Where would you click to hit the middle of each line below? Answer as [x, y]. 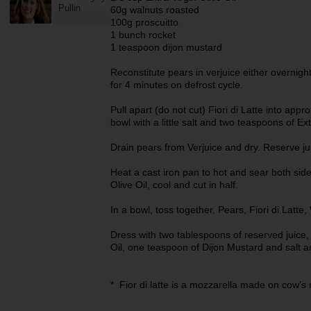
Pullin [69, 8]
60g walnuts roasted [155, 10]
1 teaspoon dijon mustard [166, 47]
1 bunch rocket [144, 35]
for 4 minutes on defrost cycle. [177, 85]
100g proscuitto [144, 22]
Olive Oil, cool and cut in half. [174, 185]
